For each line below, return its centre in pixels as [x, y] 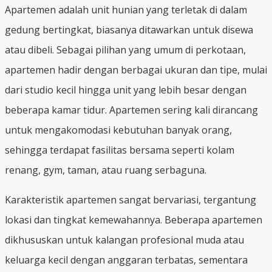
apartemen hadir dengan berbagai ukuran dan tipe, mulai [136, 70]
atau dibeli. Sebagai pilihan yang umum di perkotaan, [125, 49]
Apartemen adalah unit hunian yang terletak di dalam [126, 9]
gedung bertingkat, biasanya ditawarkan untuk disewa [129, 29]
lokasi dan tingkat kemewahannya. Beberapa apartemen [134, 219]
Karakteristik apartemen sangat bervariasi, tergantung [131, 199]
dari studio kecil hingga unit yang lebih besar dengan [126, 90]
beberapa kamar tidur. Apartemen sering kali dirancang [131, 110]
